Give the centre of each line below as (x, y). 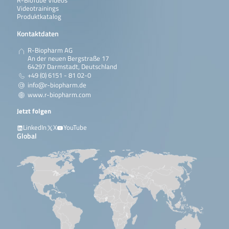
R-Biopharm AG (50, 51)
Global (27, 136)
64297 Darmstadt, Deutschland (72, 67)
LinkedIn (35, 128)
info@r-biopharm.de (57, 85)
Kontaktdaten (38, 34)
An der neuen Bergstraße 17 (68, 59)
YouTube (75, 128)
